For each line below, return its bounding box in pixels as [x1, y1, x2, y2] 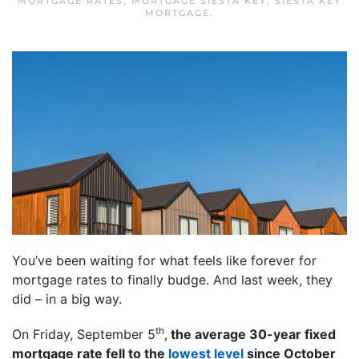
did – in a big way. [12, 290, 122, 307]
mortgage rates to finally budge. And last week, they [12, 271, 333, 288]
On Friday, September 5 [12, 325, 155, 342]
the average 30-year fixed [167, 325, 336, 342]
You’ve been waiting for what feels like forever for [12, 252, 317, 268]
